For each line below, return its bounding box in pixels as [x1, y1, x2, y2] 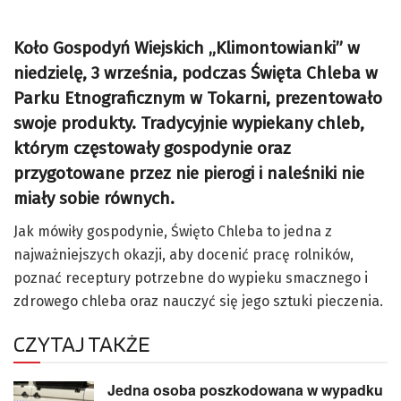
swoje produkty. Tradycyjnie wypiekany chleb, [13, 113, 364, 134]
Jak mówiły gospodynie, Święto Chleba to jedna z [13, 222, 332, 240]
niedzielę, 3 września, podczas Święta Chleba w [13, 63, 378, 84]
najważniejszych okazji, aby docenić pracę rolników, [13, 245, 354, 263]
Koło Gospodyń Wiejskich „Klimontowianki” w [13, 38, 360, 59]
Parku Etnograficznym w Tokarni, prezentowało [13, 88, 382, 109]
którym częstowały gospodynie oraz [13, 138, 291, 159]
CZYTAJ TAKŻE [13, 329, 149, 357]
